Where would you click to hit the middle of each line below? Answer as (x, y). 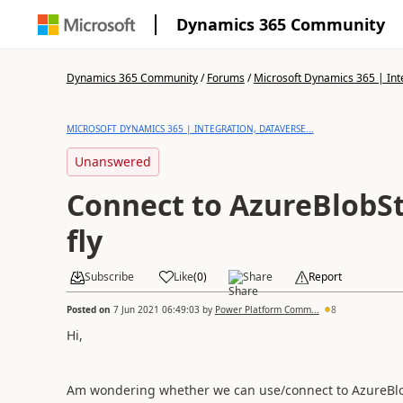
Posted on (90, 309)
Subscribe (109, 277)
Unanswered (112, 161)
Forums (225, 78)
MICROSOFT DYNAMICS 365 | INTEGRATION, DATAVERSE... (190, 129)
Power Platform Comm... (267, 309)
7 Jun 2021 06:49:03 (156, 309)
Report (325, 277)
